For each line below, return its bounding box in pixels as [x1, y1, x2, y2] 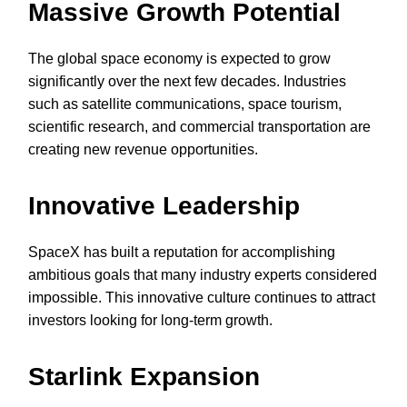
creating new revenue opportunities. [28, 141, 258, 157]
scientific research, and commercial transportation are [28, 118, 371, 134]
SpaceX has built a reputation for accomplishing [28, 243, 335, 260]
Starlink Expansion [28, 362, 260, 391]
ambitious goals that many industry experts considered [28, 266, 377, 283]
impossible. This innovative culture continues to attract [28, 289, 375, 305]
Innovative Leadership [28, 191, 300, 220]
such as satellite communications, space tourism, [28, 95, 342, 112]
